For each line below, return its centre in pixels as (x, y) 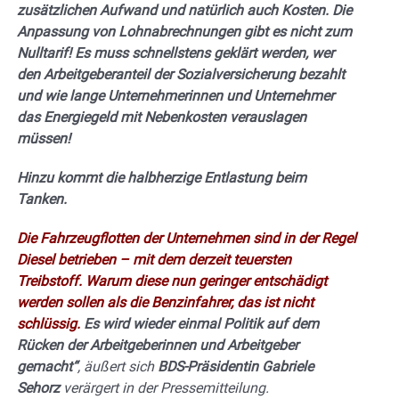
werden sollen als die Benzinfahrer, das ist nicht (165, 302)
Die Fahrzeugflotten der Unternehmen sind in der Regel (187, 238)
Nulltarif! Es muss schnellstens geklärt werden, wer (175, 53)
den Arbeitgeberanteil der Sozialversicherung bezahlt (181, 74)
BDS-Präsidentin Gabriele (236, 366)
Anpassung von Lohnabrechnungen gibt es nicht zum (184, 31)
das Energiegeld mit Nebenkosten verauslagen (162, 117)
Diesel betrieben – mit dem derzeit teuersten (154, 259)
